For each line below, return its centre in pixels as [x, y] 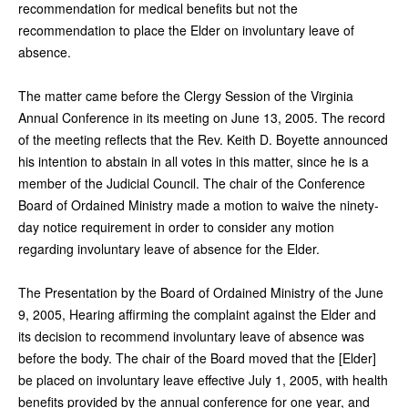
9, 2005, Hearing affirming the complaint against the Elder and [197, 314]
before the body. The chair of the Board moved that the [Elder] [197, 357]
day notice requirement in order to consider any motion [176, 226]
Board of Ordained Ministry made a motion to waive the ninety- [199, 204]
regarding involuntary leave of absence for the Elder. [169, 248]
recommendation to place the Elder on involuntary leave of [186, 30]
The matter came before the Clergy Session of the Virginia [186, 95]
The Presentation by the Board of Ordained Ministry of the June [201, 292]
